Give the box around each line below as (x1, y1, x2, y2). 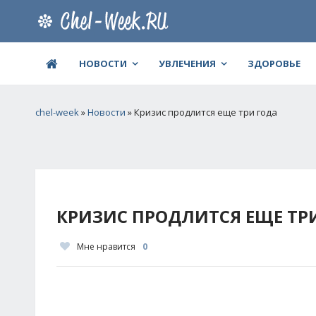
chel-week (35, 106, 79, 119)
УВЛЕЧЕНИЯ (159, 57, 216, 70)
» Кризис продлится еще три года (126, 106, 277, 119)
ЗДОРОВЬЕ (248, 57, 300, 70)
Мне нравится (77, 241, 135, 253)
